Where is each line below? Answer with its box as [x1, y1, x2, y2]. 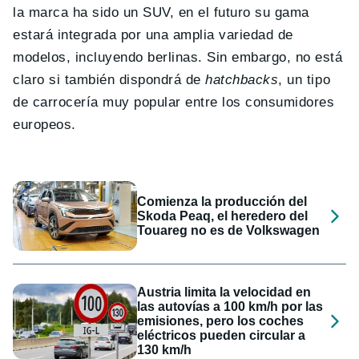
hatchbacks [205, 72, 279, 88]
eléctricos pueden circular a [137, 329, 306, 343]
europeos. [13, 117, 76, 133]
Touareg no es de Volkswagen [137, 223, 321, 237]
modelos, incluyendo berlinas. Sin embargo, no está [13, 50, 343, 66]
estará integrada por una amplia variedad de [13, 27, 293, 43]
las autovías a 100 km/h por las [137, 300, 324, 314]
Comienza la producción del [137, 194, 308, 208]
